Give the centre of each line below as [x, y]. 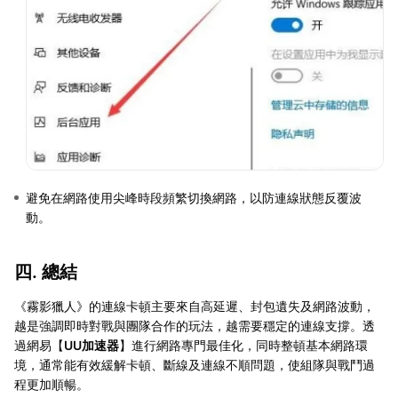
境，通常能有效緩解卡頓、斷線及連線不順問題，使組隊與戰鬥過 [195, 364]
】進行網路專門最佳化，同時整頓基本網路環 [243, 345]
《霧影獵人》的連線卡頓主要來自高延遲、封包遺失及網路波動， [195, 306]
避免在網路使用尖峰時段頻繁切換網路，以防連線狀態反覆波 [194, 197]
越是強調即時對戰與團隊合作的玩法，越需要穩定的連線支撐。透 [195, 325]
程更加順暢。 [52, 384]
